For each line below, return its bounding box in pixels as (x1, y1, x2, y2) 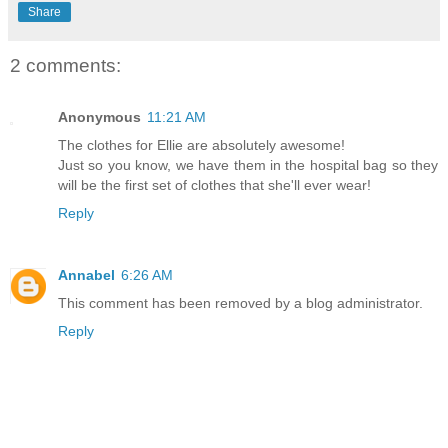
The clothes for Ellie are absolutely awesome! (58, 137, 345, 154)
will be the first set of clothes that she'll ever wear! (58, 177, 371, 194)
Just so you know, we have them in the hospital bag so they (58, 157, 438, 174)
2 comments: (10, 54, 121, 76)
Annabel (58, 267, 115, 284)
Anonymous (58, 109, 141, 126)
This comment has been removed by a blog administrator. (58, 295, 423, 312)
